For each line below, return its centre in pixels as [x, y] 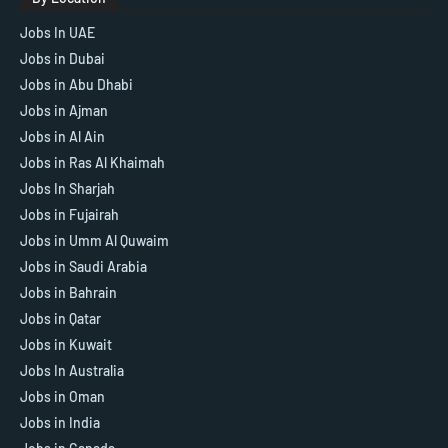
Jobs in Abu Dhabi [76, 84]
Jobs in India [60, 422]
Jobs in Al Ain [62, 136]
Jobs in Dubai [62, 58]
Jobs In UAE [57, 32]
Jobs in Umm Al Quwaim [94, 240]
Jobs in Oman [62, 396]
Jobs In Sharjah [67, 188]
